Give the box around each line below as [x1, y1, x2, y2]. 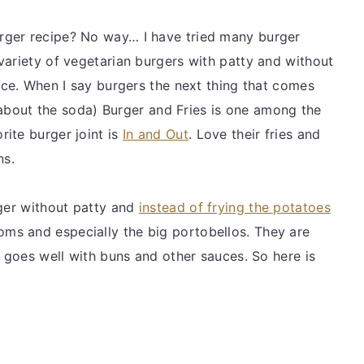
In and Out [122, 125, 188, 142]
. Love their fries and [188, 125, 321, 142]
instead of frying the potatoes [138, 198, 331, 215]
